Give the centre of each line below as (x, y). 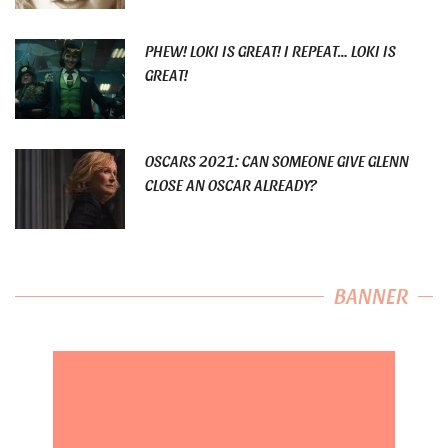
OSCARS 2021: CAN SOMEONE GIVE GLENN (277, 161)
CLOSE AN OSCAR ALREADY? (231, 185)
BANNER (371, 295)
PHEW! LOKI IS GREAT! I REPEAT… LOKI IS (270, 51)
